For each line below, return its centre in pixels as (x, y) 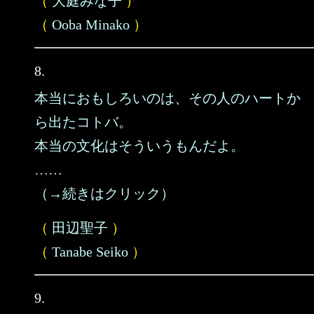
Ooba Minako (91, 25)
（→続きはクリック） (104, 193)
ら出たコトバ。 (83, 122)
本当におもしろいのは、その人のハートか (168, 98)
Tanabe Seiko (90, 252)
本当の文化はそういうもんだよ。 (139, 146)
